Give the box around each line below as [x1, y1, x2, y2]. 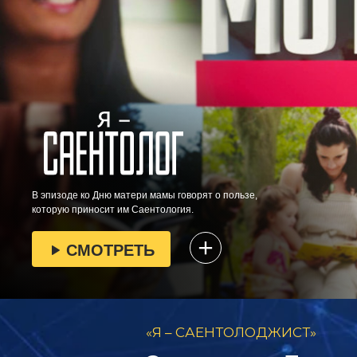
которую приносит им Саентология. [32, 203, 194, 215]
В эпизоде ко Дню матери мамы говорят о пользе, [32, 189, 257, 201]
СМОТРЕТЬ [66, 241, 155, 259]
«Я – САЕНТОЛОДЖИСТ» [146, 324, 317, 340]
